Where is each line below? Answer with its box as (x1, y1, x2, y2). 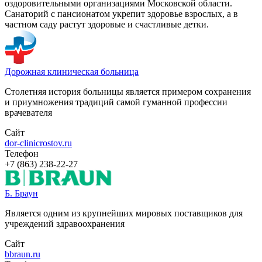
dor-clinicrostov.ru (5, 138, 72, 149)
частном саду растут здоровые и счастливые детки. (5, 19, 209, 30)
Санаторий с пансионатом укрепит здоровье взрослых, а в (5, 9, 238, 19)
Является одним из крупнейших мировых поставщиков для (5, 208, 243, 219)
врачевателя (5, 108, 52, 118)
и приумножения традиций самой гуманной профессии (5, 97, 227, 108)
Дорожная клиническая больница (5, 67, 139, 77)
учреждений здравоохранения (5, 219, 125, 229)
